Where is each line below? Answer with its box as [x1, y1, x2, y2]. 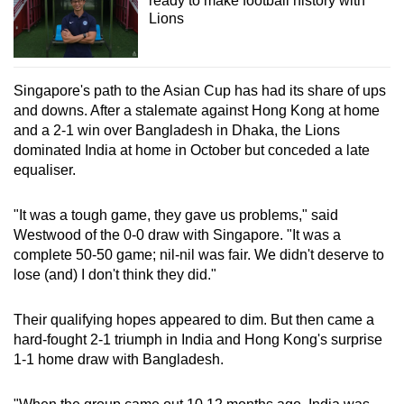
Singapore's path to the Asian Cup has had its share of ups [14, 83, 386, 99]
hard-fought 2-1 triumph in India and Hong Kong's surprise [14, 332, 382, 348]
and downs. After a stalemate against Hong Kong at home [14, 103, 380, 119]
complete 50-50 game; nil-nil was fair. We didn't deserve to [14, 247, 384, 263]
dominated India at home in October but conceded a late [14, 142, 370, 159]
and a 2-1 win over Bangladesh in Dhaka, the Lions [14, 123, 340, 139]
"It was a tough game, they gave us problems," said [14, 207, 338, 224]
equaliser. [14, 162, 76, 179]
